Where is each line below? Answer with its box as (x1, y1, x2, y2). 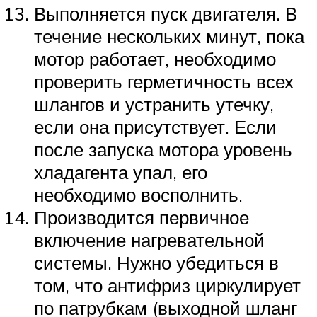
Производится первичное (34, 206, 249, 229)
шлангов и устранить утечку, (34, 93, 274, 116)
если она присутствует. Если (34, 115, 277, 139)
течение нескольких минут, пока (34, 25, 304, 48)
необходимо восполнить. (34, 183, 243, 207)
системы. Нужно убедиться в (34, 251, 279, 275)
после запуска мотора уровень (34, 138, 292, 161)
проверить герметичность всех (34, 70, 294, 93)
